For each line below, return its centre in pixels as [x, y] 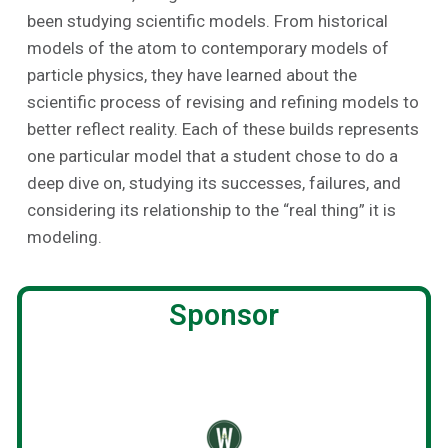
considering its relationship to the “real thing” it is [211, 209]
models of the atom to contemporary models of [208, 47]
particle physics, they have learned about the [192, 74]
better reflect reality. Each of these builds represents [223, 128]
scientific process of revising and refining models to [223, 101]
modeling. [64, 236]
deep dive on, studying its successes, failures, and [214, 182]
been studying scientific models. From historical [207, 20]
